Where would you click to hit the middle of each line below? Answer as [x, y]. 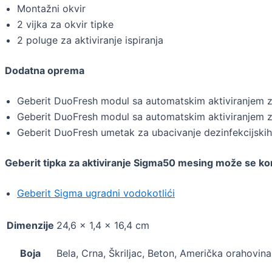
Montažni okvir [51, 9]
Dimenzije [30, 226]
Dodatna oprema [45, 71]
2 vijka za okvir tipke [65, 25]
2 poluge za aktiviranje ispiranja [90, 40]
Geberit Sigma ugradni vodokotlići [96, 193]
